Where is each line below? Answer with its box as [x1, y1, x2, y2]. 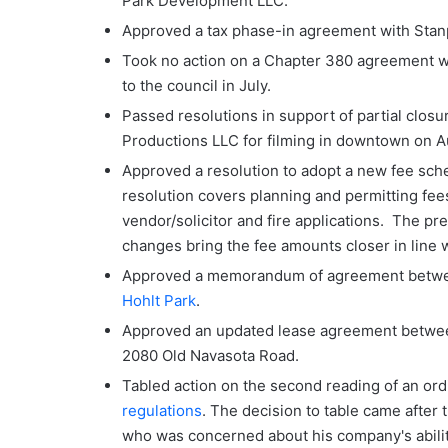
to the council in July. [122, 76, 271, 95]
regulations [122, 401, 202, 420]
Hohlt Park [122, 291, 196, 310]
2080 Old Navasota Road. [122, 346, 299, 365]
